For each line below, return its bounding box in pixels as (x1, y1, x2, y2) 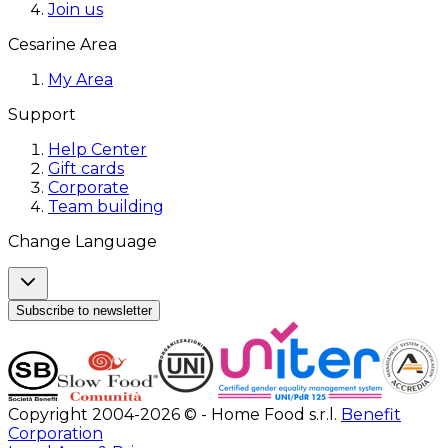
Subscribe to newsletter (16, 303, 152, 319)
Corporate (48, 178, 129, 198)
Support (8, 105, 76, 125)
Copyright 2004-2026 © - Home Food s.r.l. (8, 405, 341, 425)
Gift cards (48, 159, 124, 179)
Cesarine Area (8, 35, 117, 55)
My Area (48, 70, 113, 90)
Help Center (48, 140, 147, 160)
